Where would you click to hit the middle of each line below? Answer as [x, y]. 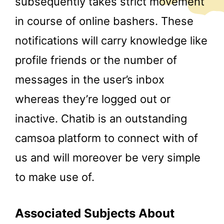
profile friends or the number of [96, 60]
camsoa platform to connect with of [106, 138]
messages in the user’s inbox [90, 80]
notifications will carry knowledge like [111, 41]
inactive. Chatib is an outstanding [101, 119]
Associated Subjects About [95, 213]
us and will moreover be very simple [108, 158]
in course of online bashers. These [104, 21]
